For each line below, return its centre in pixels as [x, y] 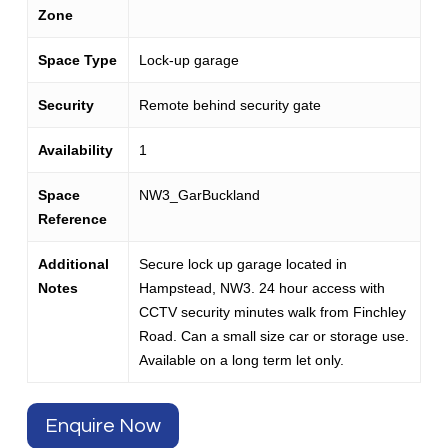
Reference [72, 219]
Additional [73, 264]
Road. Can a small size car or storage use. [273, 336]
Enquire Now [102, 426]
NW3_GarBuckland [199, 195]
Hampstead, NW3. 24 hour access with [261, 288]
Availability [75, 150]
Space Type [77, 60]
